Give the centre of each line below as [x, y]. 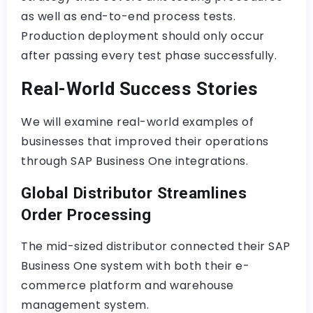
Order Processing [86, 214]
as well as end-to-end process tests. [128, 16]
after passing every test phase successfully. [149, 55]
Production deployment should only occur [143, 36]
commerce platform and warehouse [128, 285]
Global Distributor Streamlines [134, 192]
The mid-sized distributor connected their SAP [156, 246]
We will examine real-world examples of [137, 122]
